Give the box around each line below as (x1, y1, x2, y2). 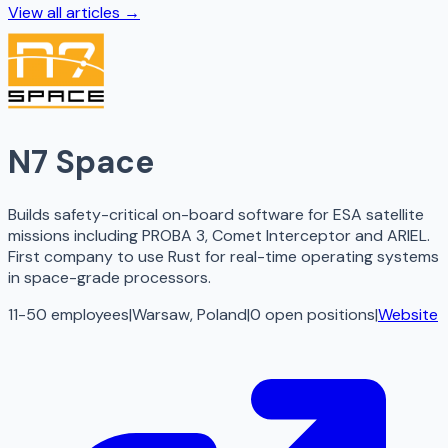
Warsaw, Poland (132, 304, 247, 326)
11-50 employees (8, 304, 129, 326)
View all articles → (8, 2, 140, 24)
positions (307, 304, 375, 326)
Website (378, 304, 438, 326)
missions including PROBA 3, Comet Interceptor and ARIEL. (8, 225, 430, 247)
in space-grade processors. (8, 267, 211, 289)
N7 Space (8, 140, 154, 183)
